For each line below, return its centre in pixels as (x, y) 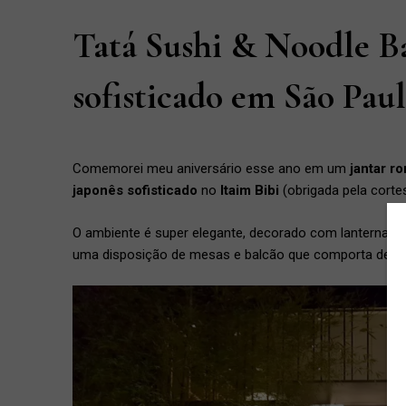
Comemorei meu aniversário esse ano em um (209, 169)
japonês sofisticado (135, 190)
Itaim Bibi (250, 190)
